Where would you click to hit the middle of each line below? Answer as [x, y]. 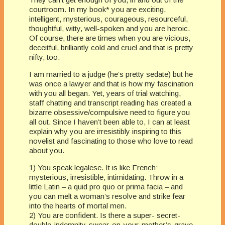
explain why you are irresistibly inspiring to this [105, 131]
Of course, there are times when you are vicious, [110, 38]
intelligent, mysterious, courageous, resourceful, [108, 19]
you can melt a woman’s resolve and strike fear [107, 196]
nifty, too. [44, 57]
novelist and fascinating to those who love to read [111, 141]
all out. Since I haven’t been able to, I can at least [109, 122]
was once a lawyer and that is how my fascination [111, 83]
